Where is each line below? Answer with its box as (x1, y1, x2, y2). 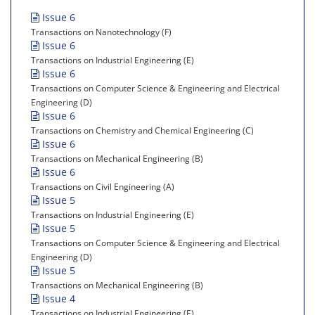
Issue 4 (39, 291, 75, 305)
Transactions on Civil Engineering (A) (31, 180, 174, 192)
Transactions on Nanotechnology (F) (31, 25, 172, 37)
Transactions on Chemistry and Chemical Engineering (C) (31, 124, 254, 136)
